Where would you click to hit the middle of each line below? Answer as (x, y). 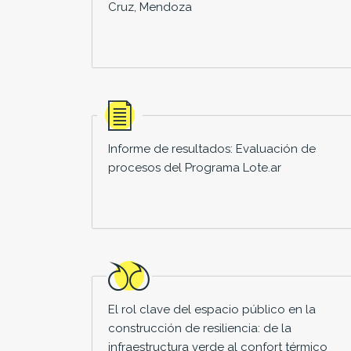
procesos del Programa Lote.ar (195, 167)
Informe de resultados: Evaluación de (212, 148)
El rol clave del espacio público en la (212, 309)
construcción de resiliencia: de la (200, 328)
